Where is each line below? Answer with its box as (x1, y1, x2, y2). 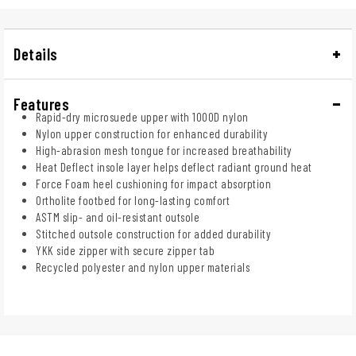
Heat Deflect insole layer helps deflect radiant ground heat (36, 159, 312, 174)
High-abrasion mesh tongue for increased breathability (36, 142, 292, 157)
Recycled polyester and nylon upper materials (36, 259, 250, 274)
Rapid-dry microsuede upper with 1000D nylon (36, 109, 249, 124)
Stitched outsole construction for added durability (36, 226, 271, 241)
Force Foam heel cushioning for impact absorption (36, 176, 271, 191)
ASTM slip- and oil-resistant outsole (36, 209, 199, 224)
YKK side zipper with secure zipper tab (36, 242, 215, 257)
